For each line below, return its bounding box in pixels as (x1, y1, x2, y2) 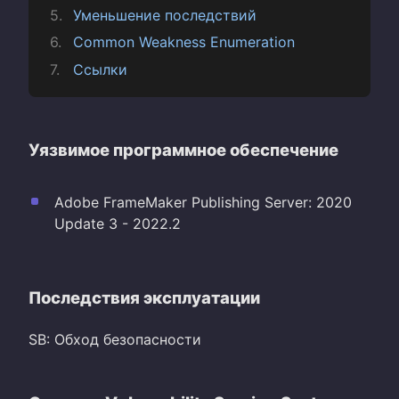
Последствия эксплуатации (28, 287, 260, 307)
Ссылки (72, 60, 127, 78)
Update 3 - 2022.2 (53, 214, 181, 232)
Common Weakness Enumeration (72, 33, 295, 52)
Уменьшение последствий (72, 6, 256, 24)
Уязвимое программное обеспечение (28, 139, 338, 159)
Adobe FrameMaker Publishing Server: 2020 (53, 192, 352, 211)
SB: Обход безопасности (28, 330, 201, 348)
